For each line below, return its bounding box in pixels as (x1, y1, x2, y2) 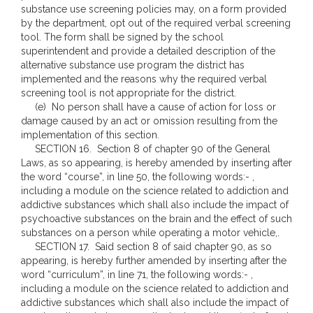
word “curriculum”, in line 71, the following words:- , (21, 269, 253, 280)
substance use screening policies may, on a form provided (21, 3, 286, 15)
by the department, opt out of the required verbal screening (21, 17, 291, 29)
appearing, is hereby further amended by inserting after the (21, 255, 286, 266)
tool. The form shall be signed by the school (21, 31, 224, 43)
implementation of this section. (21, 129, 162, 140)
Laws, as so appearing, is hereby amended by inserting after (21, 157, 292, 168)
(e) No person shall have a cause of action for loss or (21, 101, 276, 112)
